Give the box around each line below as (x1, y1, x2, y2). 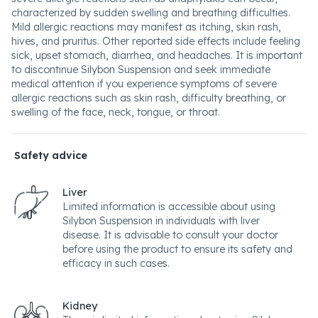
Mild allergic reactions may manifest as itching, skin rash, (11, 21, 281, 33)
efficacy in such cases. (62, 257, 170, 270)
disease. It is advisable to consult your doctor (62, 229, 278, 241)
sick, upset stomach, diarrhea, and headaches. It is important (11, 49, 302, 62)
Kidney (62, 300, 97, 312)
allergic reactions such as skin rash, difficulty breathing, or (11, 92, 286, 104)
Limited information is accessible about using (62, 200, 275, 213)
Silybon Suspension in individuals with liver (62, 214, 260, 227)
